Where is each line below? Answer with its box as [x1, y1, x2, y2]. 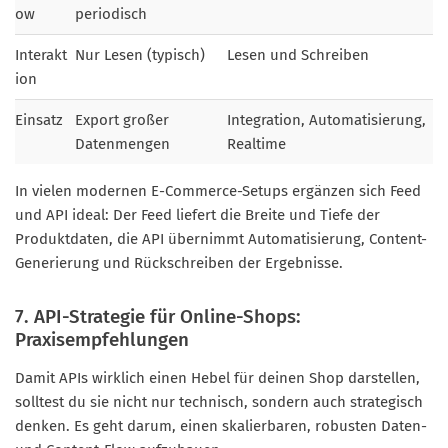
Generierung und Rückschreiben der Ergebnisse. [15, 254, 343, 273]
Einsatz [15, 111, 63, 130]
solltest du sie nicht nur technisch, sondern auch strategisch [15, 393, 423, 412]
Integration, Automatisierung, [227, 111, 426, 130]
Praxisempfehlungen [15, 328, 189, 352]
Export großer [75, 111, 169, 130]
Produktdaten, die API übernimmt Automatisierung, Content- [15, 230, 427, 249]
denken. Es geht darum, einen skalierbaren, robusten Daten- [15, 417, 427, 436]
